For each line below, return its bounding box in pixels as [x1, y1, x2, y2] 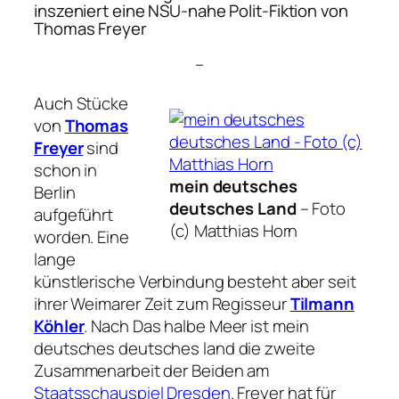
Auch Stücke [34, 91, 128, 115]
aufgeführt [34, 202, 114, 226]
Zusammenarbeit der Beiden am [34, 358, 270, 382]
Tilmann [289, 291, 354, 315]
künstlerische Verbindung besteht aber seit [34, 269, 356, 293]
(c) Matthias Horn [169, 219, 298, 243]
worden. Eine [34, 224, 129, 248]
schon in [34, 158, 98, 182]
